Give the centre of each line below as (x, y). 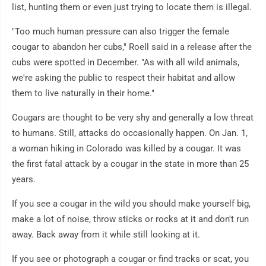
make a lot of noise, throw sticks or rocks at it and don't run (130, 219)
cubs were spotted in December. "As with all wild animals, (126, 62)
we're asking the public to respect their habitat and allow (123, 78)
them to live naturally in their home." (83, 93)
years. (24, 179)
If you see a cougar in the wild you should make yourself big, (131, 204)
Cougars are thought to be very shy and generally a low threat (133, 118)
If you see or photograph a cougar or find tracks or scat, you (130, 259)
